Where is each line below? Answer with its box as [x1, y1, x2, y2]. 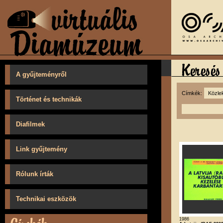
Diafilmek [16, 120, 45, 128]
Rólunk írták [16, 170, 53, 178]
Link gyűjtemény [16, 145, 67, 153]
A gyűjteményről [16, 71, 67, 78]
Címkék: [182, 90, 205, 96]
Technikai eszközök [16, 195, 76, 203]
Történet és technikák [16, 96, 82, 103]
